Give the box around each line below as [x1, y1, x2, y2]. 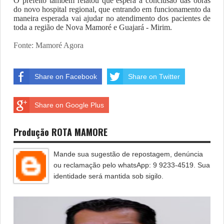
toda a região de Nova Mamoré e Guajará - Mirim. [13, 22, 172, 31]
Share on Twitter [128, 72, 180, 80]
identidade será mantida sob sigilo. [53, 171, 163, 180]
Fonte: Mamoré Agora [13, 40, 83, 49]
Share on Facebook [34, 72, 97, 80]
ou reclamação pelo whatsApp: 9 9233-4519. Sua [53, 160, 210, 169]
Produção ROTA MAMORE [13, 125, 107, 138]
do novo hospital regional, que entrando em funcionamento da [13, 4, 210, 13]
